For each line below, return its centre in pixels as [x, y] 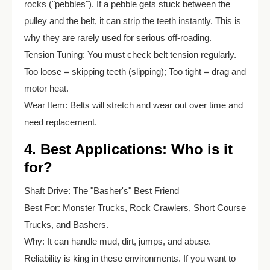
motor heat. [46, 88]
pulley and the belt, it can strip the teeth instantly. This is [133, 20]
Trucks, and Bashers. [66, 224]
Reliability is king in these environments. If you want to [130, 258]
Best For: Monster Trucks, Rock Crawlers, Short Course [135, 207]
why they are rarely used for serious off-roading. [118, 37]
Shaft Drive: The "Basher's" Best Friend [102, 190]
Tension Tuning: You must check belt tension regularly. [130, 54]
